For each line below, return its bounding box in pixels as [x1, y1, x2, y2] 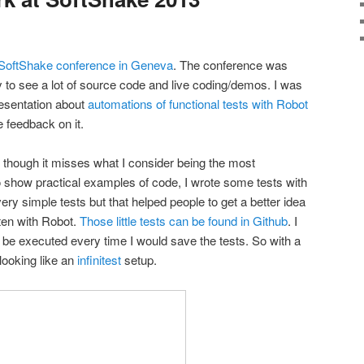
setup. [121, 251, 157, 269]
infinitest [77, 251, 121, 269]
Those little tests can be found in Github [80, 212, 288, 230]
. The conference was [173, 55, 288, 73]
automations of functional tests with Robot [88, 94, 308, 112]
